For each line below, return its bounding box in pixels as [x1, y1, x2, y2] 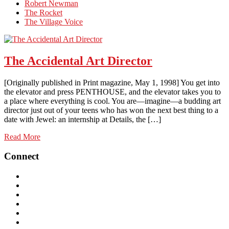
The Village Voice [25, 17, 83, 26]
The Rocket [25, 8, 62, 17]
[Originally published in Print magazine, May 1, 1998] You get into [4, 78, 220, 87]
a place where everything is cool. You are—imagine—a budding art [4, 96, 221, 105]
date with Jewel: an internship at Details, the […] [4, 114, 161, 124]
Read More [4, 132, 40, 141]
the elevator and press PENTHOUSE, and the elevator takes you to [4, 87, 221, 96]
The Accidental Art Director [4, 54, 152, 67]
